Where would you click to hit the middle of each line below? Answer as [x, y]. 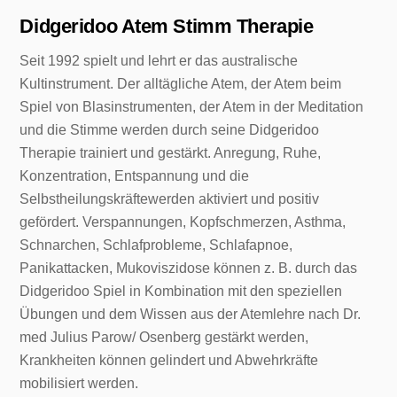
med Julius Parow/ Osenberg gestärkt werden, [164, 337]
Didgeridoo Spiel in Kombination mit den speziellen [181, 291]
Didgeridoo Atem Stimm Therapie [167, 26]
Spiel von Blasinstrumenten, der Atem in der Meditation [192, 106]
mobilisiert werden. [79, 383]
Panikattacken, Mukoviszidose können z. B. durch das [189, 268]
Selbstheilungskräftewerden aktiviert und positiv [170, 198]
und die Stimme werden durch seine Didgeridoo [170, 129]
